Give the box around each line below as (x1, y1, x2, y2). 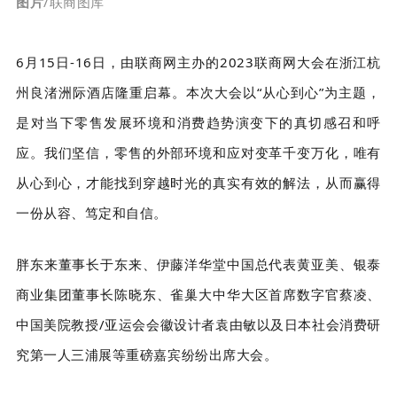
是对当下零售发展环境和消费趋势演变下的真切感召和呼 (16, 113, 381, 132)
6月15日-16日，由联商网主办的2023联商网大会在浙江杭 (16, 53, 381, 72)
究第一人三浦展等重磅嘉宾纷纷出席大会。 (16, 346, 278, 364)
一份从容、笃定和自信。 (16, 204, 167, 222)
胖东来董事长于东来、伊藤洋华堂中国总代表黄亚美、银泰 (16, 255, 381, 274)
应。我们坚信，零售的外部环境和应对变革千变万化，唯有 (16, 144, 381, 162)
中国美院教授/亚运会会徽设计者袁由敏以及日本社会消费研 (16, 315, 381, 334)
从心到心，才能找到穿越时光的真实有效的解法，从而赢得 (16, 174, 381, 192)
